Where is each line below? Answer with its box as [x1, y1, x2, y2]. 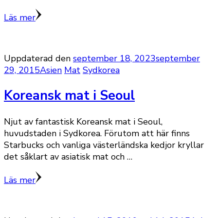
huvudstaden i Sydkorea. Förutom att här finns [4, 127, 190, 139]
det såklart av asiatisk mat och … [4, 150, 132, 163]
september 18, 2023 [73, 53, 156, 65]
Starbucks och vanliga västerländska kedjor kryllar [4, 139, 204, 151]
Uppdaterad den [4, 53, 73, 65]
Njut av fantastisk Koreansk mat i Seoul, [4, 115, 163, 127]
